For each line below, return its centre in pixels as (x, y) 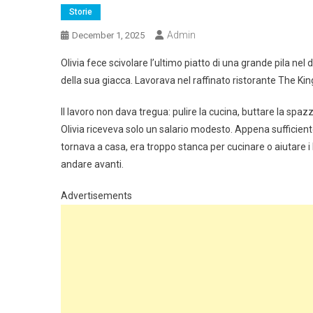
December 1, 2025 (108, 35)
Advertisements (96, 195)
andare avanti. (92, 164)
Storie (81, 12)
